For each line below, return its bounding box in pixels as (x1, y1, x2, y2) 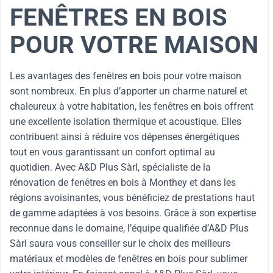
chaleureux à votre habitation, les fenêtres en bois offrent (10, 101, 253, 112)
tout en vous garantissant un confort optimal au (10, 146, 215, 158)
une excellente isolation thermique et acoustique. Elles (10, 116, 241, 127)
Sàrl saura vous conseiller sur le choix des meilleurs (10, 238, 230, 249)
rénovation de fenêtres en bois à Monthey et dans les (10, 177, 236, 188)
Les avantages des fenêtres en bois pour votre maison (10, 70, 241, 82)
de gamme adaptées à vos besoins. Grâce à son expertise (10, 207, 256, 219)
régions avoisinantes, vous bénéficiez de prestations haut (10, 192, 255, 204)
